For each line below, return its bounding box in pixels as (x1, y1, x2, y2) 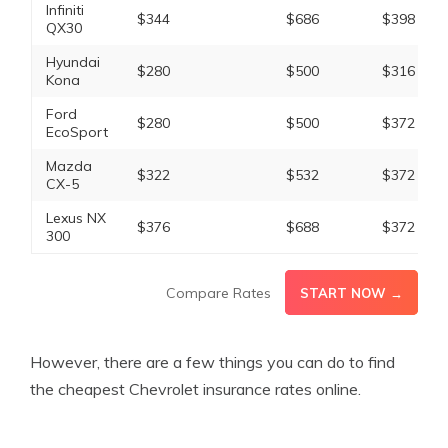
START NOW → (300, 285, 403, 301)
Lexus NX (45, 209, 106, 227)
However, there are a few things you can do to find (30, 352, 395, 372)
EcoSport (45, 123, 108, 141)
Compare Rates (166, 284, 271, 302)
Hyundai (45, 53, 100, 71)
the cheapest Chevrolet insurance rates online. (30, 379, 361, 399)
